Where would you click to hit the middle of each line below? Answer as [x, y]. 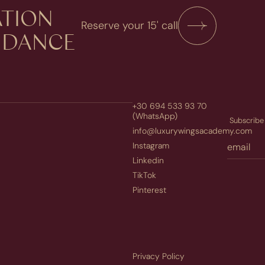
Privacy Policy [159, 256]
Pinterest [149, 190]
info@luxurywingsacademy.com [192, 131]
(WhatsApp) [155, 116]
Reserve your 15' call [130, 26]
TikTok [144, 175]
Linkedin [148, 161]
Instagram [151, 146]
